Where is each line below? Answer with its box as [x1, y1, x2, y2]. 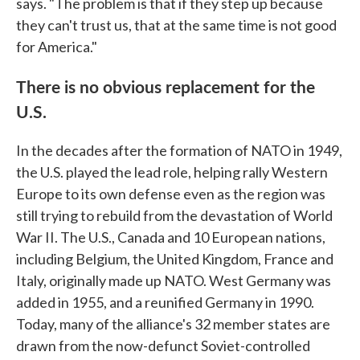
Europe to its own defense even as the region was [16, 185, 325, 203]
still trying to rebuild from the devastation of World [16, 207, 333, 225]
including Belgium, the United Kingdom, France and [16, 250, 333, 268]
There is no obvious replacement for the [16, 74, 315, 99]
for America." [16, 38, 97, 56]
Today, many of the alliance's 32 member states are [16, 315, 330, 333]
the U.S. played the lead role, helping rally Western [16, 163, 328, 182]
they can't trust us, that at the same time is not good [16, 16, 337, 35]
